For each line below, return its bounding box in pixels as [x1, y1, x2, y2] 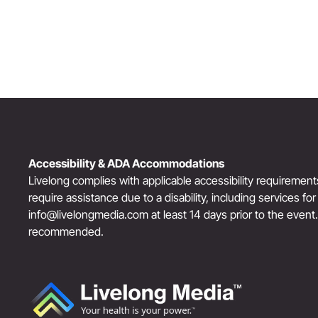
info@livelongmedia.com [28, 207, 148, 221]
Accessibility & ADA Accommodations [28, 155, 224, 170]
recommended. [28, 224, 104, 238]
